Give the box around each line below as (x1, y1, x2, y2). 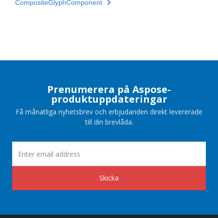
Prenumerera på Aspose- (47, 83, 171, 96)
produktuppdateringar (51, 92, 167, 106)
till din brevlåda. (85, 117, 133, 127)
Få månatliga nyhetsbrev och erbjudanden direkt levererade (16, 107, 202, 117)
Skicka (99, 173, 119, 183)
